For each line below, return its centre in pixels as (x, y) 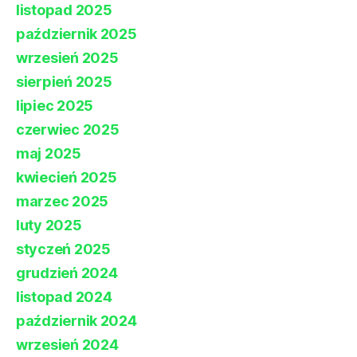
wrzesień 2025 (67, 58)
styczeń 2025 (63, 249)
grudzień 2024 (67, 273)
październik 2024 (76, 321)
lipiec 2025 (55, 106)
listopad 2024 (64, 297)
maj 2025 (49, 154)
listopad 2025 (64, 10)
